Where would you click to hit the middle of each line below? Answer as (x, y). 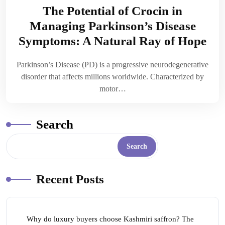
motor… (113, 89)
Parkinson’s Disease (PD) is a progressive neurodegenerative (113, 65)
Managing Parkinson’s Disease (113, 26)
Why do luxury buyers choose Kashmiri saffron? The (110, 219)
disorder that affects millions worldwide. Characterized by (113, 77)
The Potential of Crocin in (113, 11)
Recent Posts (70, 179)
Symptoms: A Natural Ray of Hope (113, 41)
